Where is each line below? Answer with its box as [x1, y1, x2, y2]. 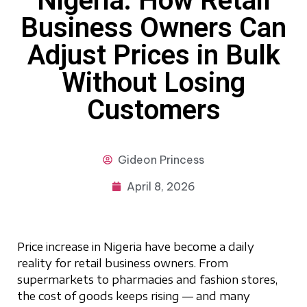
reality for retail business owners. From [17, 256, 228, 270]
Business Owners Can [21, 12, 286, 44]
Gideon [118, 153, 157, 167]
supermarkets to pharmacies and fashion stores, [17, 273, 278, 286]
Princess [157, 153, 204, 167]
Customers [86, 94, 221, 126]
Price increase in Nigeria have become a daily [17, 240, 254, 254]
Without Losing [62, 66, 245, 99]
